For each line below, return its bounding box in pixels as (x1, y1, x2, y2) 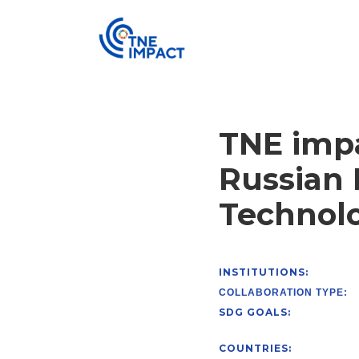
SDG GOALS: (219, 306, 291, 319)
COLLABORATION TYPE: (219, 287, 348, 299)
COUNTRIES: (219, 342, 292, 355)
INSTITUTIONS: (219, 266, 309, 279)
